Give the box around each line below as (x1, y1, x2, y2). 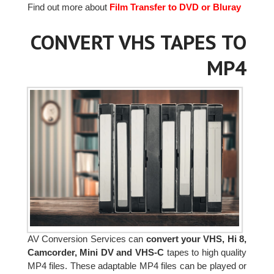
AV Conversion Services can (27, 233, 146, 244)
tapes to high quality (166, 246, 247, 257)
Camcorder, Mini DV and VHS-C (27, 246, 167, 257)
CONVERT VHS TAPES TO (31, 29, 247, 56)
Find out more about (27, 1, 107, 12)
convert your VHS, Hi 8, (146, 233, 247, 244)
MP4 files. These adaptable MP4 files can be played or (27, 260, 247, 271)
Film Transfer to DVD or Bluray (106, 1, 241, 12)
